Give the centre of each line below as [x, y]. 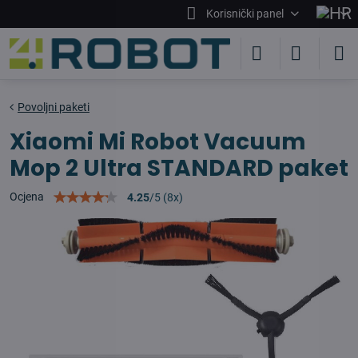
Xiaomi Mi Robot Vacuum [158, 142]
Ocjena [27, 197]
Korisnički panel [245, 14]
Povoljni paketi [54, 107]
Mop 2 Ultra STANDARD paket [179, 168]
